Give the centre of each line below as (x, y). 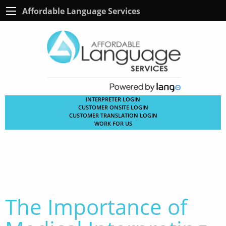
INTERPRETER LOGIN (113, 99)
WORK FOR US (113, 123)
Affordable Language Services (81, 11)
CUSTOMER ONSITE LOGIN (113, 107)
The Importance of (96, 206)
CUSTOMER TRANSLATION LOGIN (113, 115)
